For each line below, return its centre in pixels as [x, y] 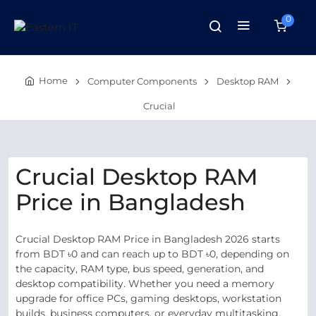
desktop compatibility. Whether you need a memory [145, 284]
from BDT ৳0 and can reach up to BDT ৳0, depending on [152, 254]
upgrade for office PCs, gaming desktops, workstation [148, 298]
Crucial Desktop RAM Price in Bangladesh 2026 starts [148, 239]
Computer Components [142, 81]
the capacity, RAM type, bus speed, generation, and [140, 269]
